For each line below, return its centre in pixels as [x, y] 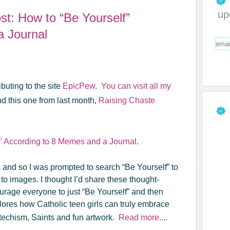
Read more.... [142, 217]
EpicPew [79, 86]
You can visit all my [136, 86]
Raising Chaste [127, 100]
